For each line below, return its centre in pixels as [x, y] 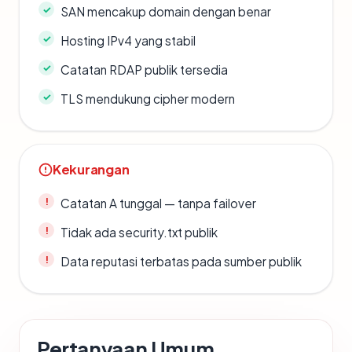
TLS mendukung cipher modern [148, 99]
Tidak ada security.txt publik [139, 233]
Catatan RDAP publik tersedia [144, 70]
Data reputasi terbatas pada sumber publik [181, 262]
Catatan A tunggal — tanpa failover [158, 203]
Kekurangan [91, 170]
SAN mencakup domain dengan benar [166, 12]
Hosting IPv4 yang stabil [128, 41]
